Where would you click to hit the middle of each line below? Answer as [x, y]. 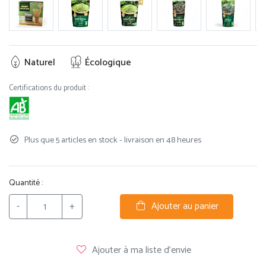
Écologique [107, 63]
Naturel [39, 63]
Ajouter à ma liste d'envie [141, 251]
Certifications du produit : [49, 88]
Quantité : [26, 183]
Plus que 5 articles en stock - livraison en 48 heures [112, 140]
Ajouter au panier [182, 207]
